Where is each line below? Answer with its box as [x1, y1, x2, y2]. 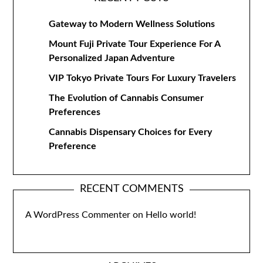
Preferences [49, 107, 101, 117]
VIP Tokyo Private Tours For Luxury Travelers [49, 73, 237, 83]
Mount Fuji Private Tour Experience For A [49, 39, 221, 49]
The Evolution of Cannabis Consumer [49, 93, 204, 103]
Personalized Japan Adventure [49, 53, 176, 63]
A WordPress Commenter [25, 210, 131, 220]
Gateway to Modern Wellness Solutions [49, 19, 215, 29]
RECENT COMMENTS [79, 184, 184, 194]
